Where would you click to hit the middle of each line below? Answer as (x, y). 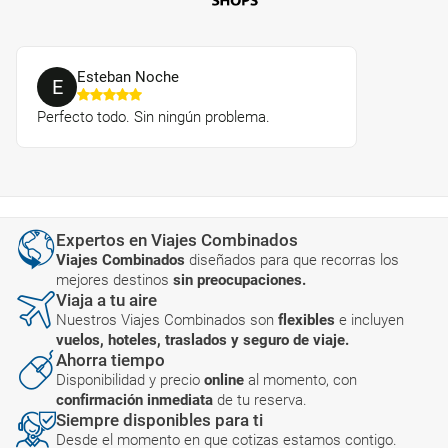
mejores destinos (114, 280)
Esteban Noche (128, 77)
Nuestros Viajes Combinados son (167, 320)
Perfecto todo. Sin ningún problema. (153, 117)
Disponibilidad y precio (130, 380)
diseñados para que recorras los (294, 260)
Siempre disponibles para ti (159, 420)
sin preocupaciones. (239, 280)
